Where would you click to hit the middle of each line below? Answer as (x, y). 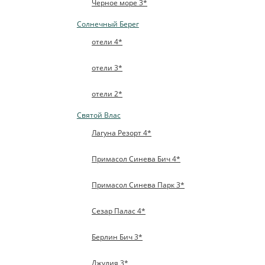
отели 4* (107, 41)
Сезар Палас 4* (119, 211)
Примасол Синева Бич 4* (136, 159)
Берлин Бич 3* (117, 237)
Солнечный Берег (108, 24)
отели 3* (107, 67)
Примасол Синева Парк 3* (138, 185)
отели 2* (107, 93)
